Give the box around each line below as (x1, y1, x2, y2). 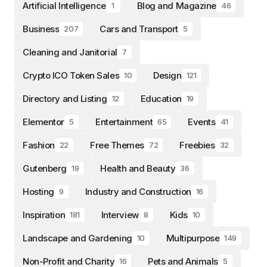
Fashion (23, 139, 55, 151)
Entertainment (95, 116, 153, 128)
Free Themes (89, 139, 145, 151)
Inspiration (23, 209, 66, 221)
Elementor (23, 116, 64, 128)
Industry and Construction (85, 185, 191, 197)
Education (140, 92, 182, 104)
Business (23, 23, 60, 35)
